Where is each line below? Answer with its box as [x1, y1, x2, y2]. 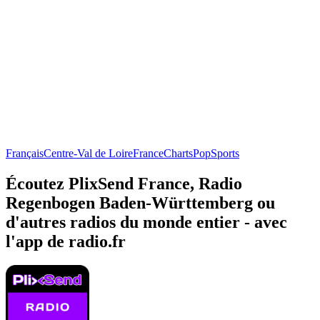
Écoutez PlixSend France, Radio [6, 174, 242, 193]
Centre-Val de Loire [44, 146, 133, 159]
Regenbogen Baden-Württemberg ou [6, 193, 275, 212]
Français [6, 146, 44, 159]
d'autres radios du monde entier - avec [6, 212, 287, 231]
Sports [211, 146, 239, 159]
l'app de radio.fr [6, 231, 126, 251]
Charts [164, 146, 193, 159]
